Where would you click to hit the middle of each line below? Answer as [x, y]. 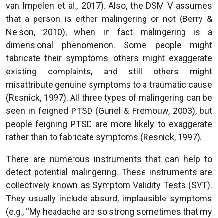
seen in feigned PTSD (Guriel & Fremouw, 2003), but [109, 110]
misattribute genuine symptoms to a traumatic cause [109, 84]
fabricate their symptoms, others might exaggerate [109, 58]
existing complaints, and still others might [109, 71]
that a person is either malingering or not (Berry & [109, 18]
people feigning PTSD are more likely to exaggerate [109, 124]
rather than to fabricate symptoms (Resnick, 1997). [104, 137]
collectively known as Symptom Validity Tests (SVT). [109, 185]
